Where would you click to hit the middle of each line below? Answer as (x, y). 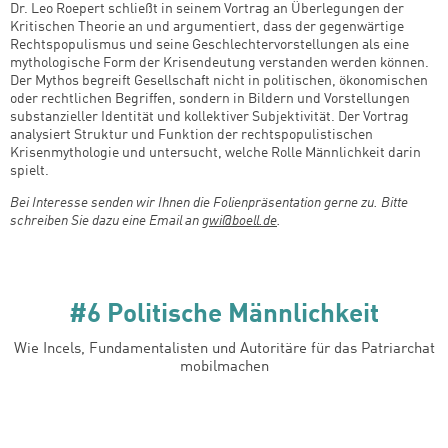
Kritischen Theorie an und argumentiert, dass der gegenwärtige (207, 26)
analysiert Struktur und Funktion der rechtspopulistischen (191, 134)
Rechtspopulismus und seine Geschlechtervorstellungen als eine (209, 44)
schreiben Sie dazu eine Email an (106, 220)
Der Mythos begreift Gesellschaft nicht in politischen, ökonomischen (219, 80)
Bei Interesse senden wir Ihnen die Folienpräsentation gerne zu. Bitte (209, 202)
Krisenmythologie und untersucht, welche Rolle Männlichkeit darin (215, 152)
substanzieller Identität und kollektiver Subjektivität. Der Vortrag (209, 116)
